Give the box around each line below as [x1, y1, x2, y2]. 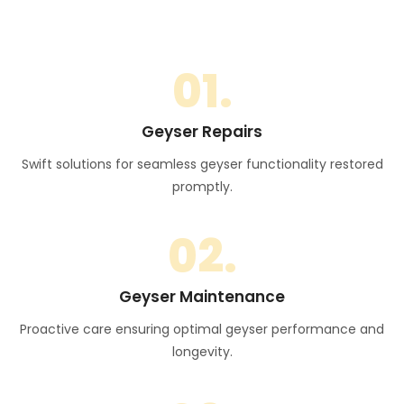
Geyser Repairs [142, 121, 262, 143]
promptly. [171, 178, 233, 197]
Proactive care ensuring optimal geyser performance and [20, 320, 384, 339]
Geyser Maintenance [119, 286, 285, 308]
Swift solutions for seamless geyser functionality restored [21, 155, 383, 174]
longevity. [171, 343, 233, 362]
